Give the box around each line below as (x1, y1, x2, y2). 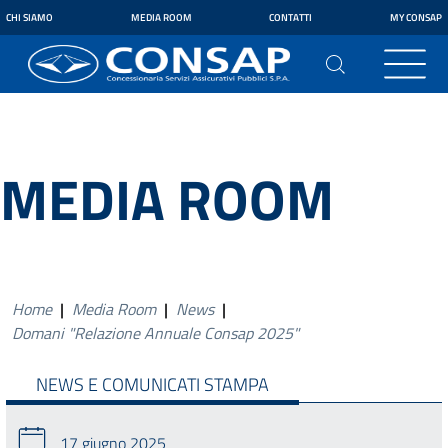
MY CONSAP (389, 10, 442, 25)
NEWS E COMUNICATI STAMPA (36, 370, 269, 398)
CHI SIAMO (6, 10, 53, 25)
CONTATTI (269, 10, 313, 25)
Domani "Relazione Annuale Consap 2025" (12, 321, 299, 345)
